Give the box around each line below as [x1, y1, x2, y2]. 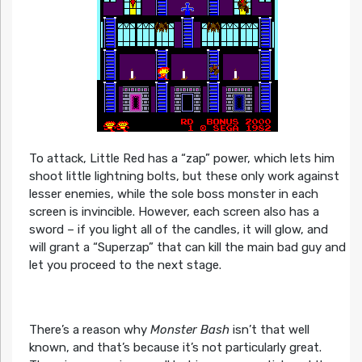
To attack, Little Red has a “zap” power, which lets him [28, 151, 335, 166]
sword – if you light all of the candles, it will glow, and [28, 222, 328, 238]
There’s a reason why [28, 322, 150, 338]
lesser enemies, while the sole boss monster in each [28, 187, 318, 202]
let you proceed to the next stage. [28, 258, 221, 273]
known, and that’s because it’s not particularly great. [28, 340, 322, 356]
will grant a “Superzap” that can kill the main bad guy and [28, 240, 346, 255]
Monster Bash [149, 322, 229, 338]
